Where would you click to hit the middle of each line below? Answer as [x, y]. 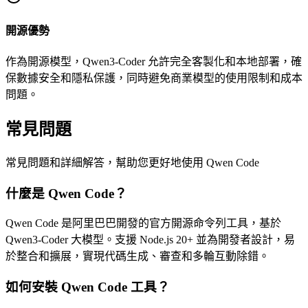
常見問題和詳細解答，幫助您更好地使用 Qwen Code [132, 163]
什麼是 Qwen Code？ [66, 193]
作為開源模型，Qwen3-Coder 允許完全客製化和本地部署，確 [154, 62]
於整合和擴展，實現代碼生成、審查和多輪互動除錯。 [137, 256]
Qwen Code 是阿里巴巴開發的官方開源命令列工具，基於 [143, 223]
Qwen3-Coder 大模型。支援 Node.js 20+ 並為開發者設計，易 [150, 240]
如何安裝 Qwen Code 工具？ [88, 287]
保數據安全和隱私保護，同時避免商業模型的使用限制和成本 [154, 78]
